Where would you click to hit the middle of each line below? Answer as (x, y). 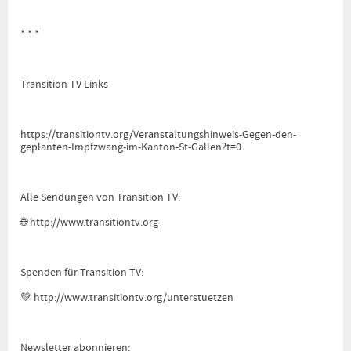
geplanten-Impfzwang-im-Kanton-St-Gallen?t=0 (131, 147)
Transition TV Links (64, 84)
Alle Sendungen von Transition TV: (100, 197)
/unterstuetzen (198, 297)
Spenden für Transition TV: (82, 272)
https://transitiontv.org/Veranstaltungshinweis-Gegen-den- (158, 134)
